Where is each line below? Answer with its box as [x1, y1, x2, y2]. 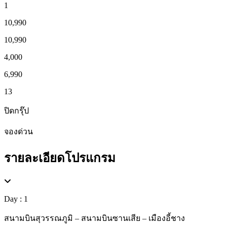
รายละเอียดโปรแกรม [4, 151, 116, 165]
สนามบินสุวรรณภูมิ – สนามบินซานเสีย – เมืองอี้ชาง [4, 214, 185, 223]
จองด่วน [4, 127, 33, 136]
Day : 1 [4, 195, 28, 204]
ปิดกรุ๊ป [4, 106, 29, 115]
